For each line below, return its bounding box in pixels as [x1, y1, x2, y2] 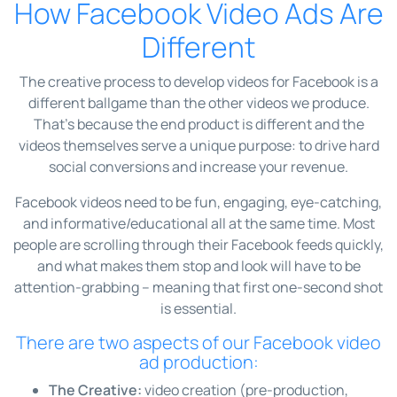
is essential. [160, 299, 237, 319]
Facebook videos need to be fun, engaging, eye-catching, [15, 192, 382, 213]
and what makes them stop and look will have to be [36, 256, 361, 276]
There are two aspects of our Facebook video [16, 331, 381, 355]
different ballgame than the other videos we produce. [27, 93, 370, 113]
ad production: [138, 350, 259, 375]
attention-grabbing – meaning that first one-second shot [14, 277, 383, 298]
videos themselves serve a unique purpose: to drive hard [18, 136, 379, 156]
